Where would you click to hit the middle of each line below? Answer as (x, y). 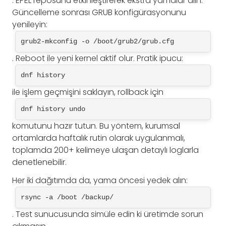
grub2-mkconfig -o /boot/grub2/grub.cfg (97, 42)
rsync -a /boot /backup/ (67, 197)
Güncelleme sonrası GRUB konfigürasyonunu (99, 13)
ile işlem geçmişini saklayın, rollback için (88, 92)
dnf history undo (53, 109)
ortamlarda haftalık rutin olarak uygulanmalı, (99, 138)
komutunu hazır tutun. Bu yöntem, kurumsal (96, 126)
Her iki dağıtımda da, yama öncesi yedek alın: (100, 181)
